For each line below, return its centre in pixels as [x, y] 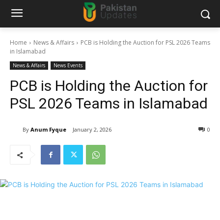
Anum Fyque [48, 129]
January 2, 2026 [92, 130]
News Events [68, 65]
